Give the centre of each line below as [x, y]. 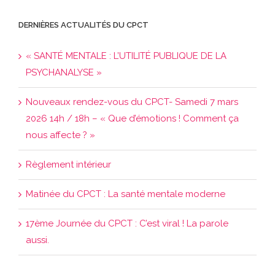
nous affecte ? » [60, 135]
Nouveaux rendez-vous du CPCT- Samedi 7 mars [132, 102]
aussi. [37, 240]
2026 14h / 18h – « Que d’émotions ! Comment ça [132, 118]
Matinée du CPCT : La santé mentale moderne [126, 194]
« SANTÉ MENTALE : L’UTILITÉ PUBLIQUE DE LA [126, 56]
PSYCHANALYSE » [64, 72]
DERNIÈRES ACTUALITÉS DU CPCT [83, 25]
